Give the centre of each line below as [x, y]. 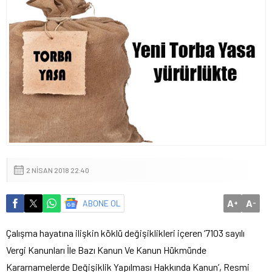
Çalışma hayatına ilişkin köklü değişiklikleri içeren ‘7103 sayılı [125, 233]
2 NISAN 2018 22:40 [58, 170]
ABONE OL [102, 203]
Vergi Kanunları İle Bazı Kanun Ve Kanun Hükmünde [106, 250]
